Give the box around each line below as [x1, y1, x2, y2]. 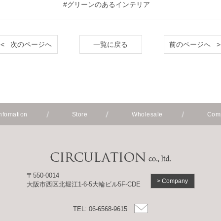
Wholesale [132, 111, 163, 118]
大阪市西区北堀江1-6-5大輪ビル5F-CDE [26, 181, 141, 188]
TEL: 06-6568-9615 [73, 205, 127, 213]
